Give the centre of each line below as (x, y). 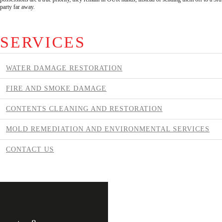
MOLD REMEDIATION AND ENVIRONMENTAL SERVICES (108, 129)
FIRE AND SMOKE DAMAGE (56, 88)
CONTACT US (30, 149)
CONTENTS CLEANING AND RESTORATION (84, 109)
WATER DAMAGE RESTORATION (64, 68)
